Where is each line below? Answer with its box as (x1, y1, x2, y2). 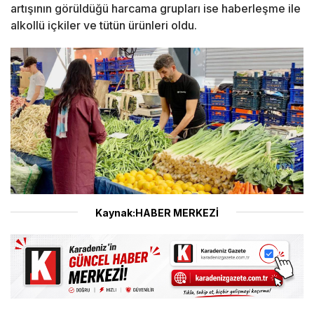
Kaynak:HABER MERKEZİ (95, 206, 219, 219)
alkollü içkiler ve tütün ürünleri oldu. (11, 18, 197, 33)
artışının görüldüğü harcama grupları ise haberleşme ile (11, 1, 301, 16)
